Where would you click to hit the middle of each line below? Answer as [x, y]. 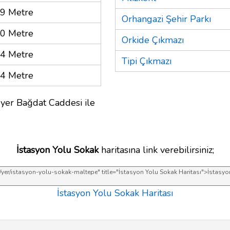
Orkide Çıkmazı [153, 40]
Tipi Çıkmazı [147, 61]
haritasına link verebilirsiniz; [156, 150]
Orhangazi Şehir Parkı [166, 19]
